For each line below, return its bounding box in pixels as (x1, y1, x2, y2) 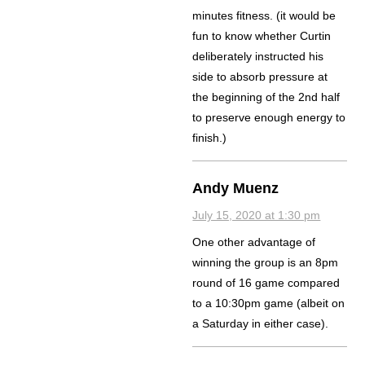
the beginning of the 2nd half (192, 90, 341, 104)
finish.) (192, 131, 227, 145)
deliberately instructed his (192, 50, 324, 64)
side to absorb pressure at (192, 70, 328, 84)
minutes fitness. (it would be (192, 9, 336, 23)
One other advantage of (192, 235, 316, 249)
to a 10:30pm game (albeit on (192, 297, 345, 310)
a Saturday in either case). (192, 317, 329, 331)
